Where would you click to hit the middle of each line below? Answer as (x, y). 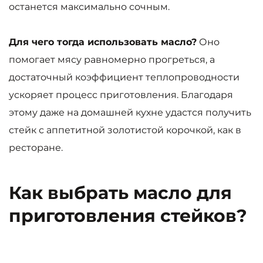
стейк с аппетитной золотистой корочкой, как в (125, 130)
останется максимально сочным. (89, 7)
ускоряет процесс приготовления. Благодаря (121, 95)
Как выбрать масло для (120, 193)
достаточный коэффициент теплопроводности (124, 77)
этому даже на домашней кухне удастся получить (130, 113)
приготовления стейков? (128, 216)
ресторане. (36, 148)
